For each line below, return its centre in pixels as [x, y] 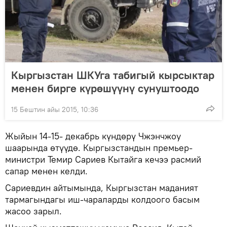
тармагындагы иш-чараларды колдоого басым [102, 200]
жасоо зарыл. [35, 211]
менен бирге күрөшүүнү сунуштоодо [105, 88]
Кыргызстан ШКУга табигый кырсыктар [113, 75]
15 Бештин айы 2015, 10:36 [55, 110]
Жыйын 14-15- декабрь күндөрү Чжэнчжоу [93, 136]
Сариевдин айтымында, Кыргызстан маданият [102, 188]
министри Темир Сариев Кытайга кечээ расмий [103, 160]
